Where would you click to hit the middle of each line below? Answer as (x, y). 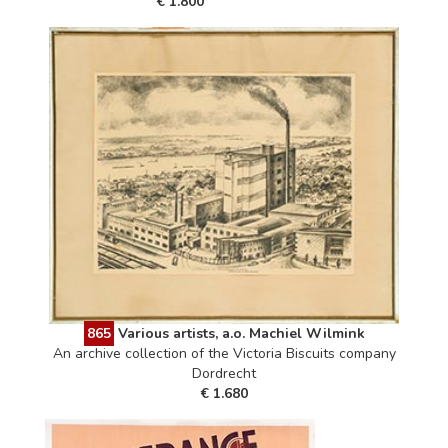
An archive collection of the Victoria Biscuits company (224, 354)
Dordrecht (224, 374)
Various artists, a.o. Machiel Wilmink (241, 334)
